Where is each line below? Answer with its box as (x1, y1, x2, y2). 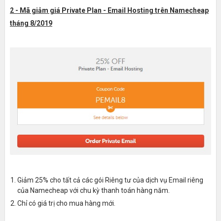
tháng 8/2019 (9, 19, 52, 27)
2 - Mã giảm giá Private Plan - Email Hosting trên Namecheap (9, 6, 209, 14)
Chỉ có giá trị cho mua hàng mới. (17, 199, 115, 207)
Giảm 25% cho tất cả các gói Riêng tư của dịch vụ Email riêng (17, 176, 203, 184)
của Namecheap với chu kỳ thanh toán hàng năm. (17, 186, 170, 194)
